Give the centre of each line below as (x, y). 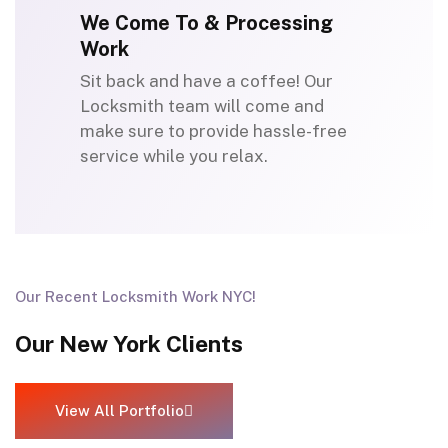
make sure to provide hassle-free (213, 131)
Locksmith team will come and (202, 106)
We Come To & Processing (206, 23)
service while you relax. (174, 156)
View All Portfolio (119, 411)
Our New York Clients (129, 344)
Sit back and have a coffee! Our (206, 81)
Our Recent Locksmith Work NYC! (135, 297)
